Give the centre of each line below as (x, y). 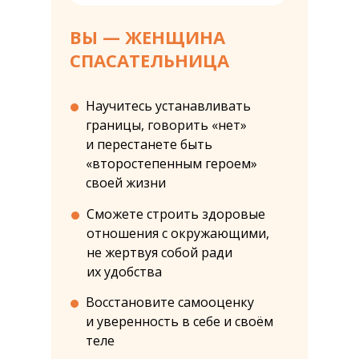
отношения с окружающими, (178, 233)
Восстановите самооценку (170, 302)
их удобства (124, 272)
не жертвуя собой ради (159, 252)
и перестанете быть (149, 144)
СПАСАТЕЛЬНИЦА (149, 60)
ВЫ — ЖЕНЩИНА (147, 37)
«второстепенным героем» (171, 163)
